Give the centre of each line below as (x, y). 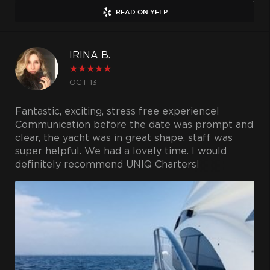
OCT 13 (83, 83)
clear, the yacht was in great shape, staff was (124, 138)
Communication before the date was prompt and (134, 125)
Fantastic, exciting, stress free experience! (117, 112)
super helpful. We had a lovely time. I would (121, 152)
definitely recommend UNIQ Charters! (107, 165)
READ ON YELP (141, 12)
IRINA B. (90, 55)
